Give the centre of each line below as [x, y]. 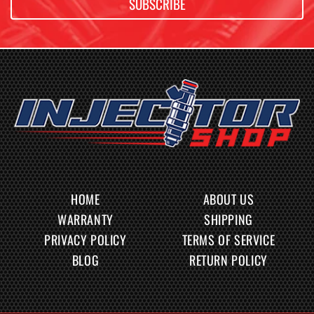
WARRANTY [86, 220]
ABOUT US [228, 199]
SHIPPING [228, 220]
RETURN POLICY [228, 260]
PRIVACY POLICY [86, 240]
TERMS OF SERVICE [228, 240]
